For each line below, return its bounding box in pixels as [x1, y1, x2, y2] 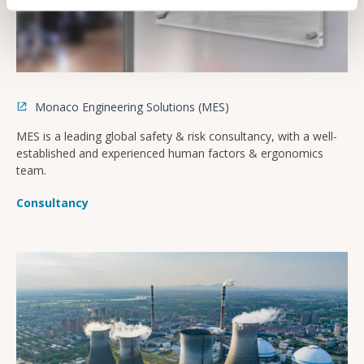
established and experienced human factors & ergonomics [16, 145, 323, 161]
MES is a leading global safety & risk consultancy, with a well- [16, 128, 337, 144]
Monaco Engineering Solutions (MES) [32, 98, 229, 115]
